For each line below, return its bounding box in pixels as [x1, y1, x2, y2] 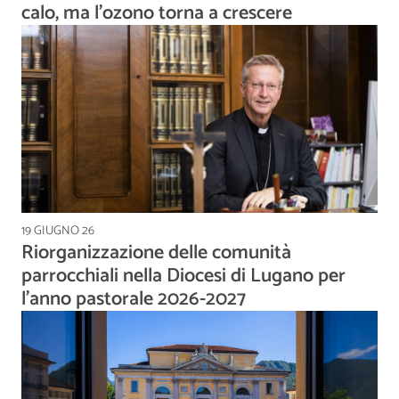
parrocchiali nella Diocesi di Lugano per [21, 259, 346, 292]
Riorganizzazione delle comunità [21, 236, 291, 269]
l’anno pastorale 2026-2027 [21, 282, 246, 315]
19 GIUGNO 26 [21, 220, 94, 241]
